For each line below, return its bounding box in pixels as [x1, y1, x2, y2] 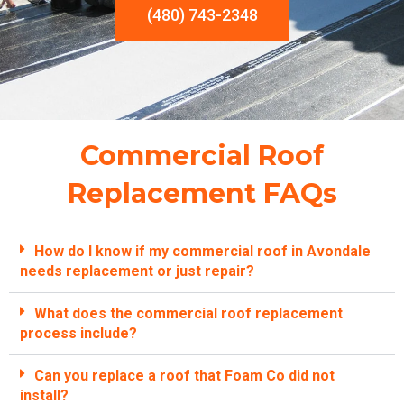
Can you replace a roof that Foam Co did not [34, 366, 335, 384]
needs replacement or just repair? [20, 262, 254, 280]
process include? [20, 324, 137, 342]
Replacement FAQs [67, 176, 337, 210]
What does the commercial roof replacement [34, 304, 343, 322]
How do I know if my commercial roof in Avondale [34, 242, 371, 260]
